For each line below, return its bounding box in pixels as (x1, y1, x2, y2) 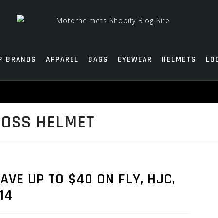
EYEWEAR (117, 55, 152, 64)
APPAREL (45, 55, 79, 64)
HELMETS (161, 55, 197, 64)
